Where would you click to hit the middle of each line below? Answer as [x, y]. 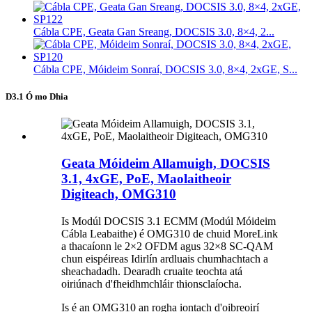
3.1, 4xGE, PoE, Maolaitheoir [146, 179]
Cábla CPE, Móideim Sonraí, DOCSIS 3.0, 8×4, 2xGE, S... [165, 70]
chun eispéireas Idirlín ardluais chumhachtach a [165, 258]
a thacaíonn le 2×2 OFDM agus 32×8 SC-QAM [167, 246]
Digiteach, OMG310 [119, 194]
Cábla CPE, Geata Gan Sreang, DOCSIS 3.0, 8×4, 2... [154, 32]
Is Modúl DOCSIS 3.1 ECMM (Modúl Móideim [169, 221]
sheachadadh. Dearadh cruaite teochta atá [152, 271]
